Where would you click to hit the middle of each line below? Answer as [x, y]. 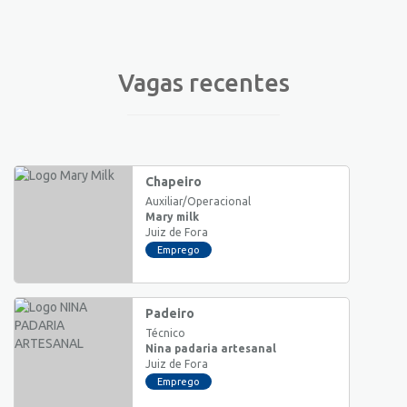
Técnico [165, 333]
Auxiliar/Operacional [198, 201]
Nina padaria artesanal [211, 348]
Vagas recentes [203, 82]
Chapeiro [174, 181]
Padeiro [170, 313]
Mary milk [172, 216]
